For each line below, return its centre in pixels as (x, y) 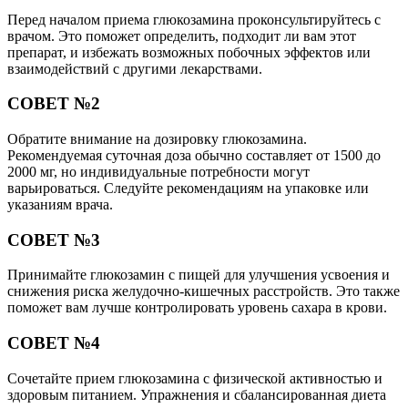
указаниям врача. (60, 205)
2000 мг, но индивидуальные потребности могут (158, 172)
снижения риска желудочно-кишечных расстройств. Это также (204, 291)
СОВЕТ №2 (54, 104)
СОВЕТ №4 (54, 343)
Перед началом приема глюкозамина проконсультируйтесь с (194, 19)
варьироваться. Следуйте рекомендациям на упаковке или (188, 189)
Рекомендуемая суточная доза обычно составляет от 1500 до (194, 156)
